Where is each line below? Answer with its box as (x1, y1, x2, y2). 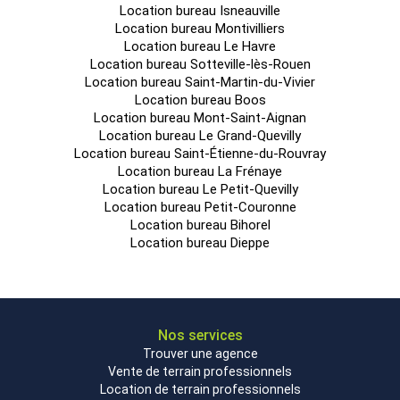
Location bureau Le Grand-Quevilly (99, 128, 301, 144)
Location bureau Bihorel (129, 217, 271, 233)
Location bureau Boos (134, 92, 266, 108)
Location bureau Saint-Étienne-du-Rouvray (74, 146, 326, 162)
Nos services (157, 327, 243, 344)
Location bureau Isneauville (120, 3, 280, 19)
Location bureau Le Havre (124, 38, 276, 54)
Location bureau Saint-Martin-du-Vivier (85, 74, 315, 90)
